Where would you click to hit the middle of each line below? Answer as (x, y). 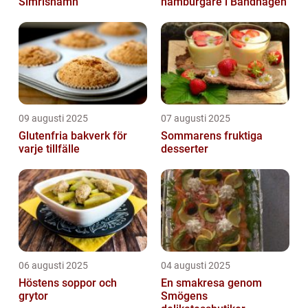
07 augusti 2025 (196, 118)
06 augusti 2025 (53, 265)
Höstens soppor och (68, 283)
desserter (185, 148)
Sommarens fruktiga (212, 135)
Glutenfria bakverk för (73, 135)
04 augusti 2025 (196, 265)
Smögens (184, 296)
